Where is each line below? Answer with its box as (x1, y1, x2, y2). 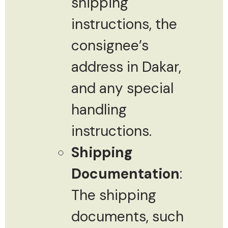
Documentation (71, 164, 180, 183)
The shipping (71, 185, 156, 205)
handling (71, 100, 127, 119)
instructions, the (71, 14, 177, 34)
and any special (71, 78, 174, 98)
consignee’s (71, 36, 149, 55)
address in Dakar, (71, 57, 181, 76)
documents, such (71, 207, 184, 226)
